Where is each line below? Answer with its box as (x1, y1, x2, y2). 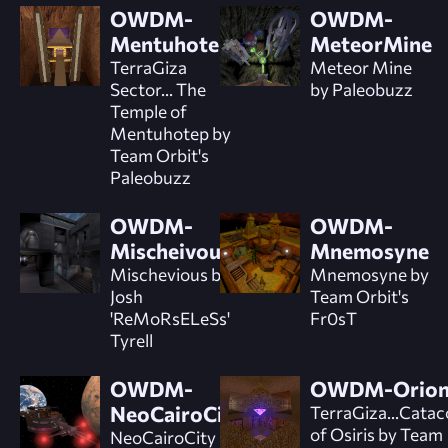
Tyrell (110, 328, 153, 351)
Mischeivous (110, 237, 231, 263)
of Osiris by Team (309, 422, 443, 445)
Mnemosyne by (309, 262, 429, 285)
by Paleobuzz (309, 77, 413, 100)
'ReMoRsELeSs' (110, 306, 230, 329)
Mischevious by (110, 262, 230, 285)
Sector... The (110, 77, 206, 100)
